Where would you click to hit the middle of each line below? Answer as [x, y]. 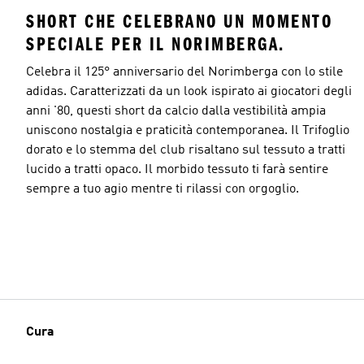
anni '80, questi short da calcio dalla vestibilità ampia [176, 111]
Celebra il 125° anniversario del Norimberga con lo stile [184, 72]
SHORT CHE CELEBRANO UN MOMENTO [179, 21]
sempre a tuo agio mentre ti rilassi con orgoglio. [162, 189]
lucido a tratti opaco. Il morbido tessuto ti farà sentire [177, 169]
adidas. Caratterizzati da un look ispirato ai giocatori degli [189, 91]
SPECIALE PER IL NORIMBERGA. [156, 44]
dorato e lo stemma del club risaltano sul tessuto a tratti [186, 150]
